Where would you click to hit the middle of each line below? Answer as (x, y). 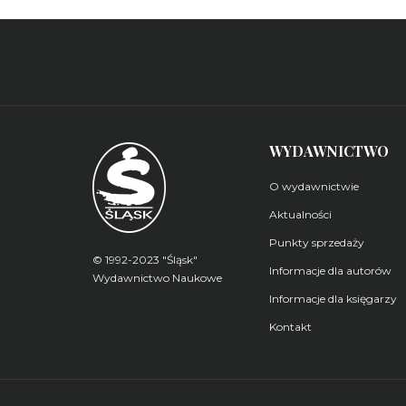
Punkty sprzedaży (317, 242)
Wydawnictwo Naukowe (157, 277)
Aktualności (300, 214)
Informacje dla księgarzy (333, 298)
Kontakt (290, 326)
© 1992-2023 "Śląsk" (145, 259)
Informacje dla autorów (330, 270)
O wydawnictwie (314, 186)
